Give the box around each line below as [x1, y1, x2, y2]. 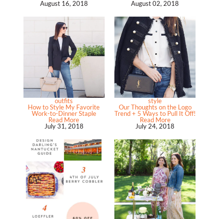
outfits [55, 96, 73, 105]
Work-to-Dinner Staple [31, 109, 96, 117]
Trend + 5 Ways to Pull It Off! [114, 109, 196, 117]
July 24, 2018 [135, 122, 175, 130]
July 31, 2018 [44, 122, 84, 130]
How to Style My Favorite [28, 103, 100, 111]
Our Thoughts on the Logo [118, 103, 192, 111]
